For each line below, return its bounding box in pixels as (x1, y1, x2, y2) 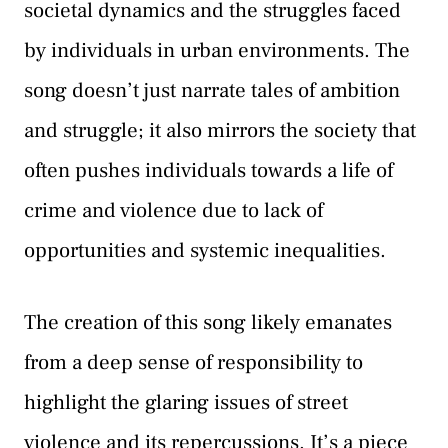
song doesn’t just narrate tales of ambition (24, 77, 400, 105)
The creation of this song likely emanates (24, 308, 392, 336)
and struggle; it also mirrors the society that (24, 117, 416, 145)
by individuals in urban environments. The (24, 37, 410, 65)
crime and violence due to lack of (24, 197, 323, 225)
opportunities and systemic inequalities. (24, 237, 386, 265)
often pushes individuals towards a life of (24, 157, 393, 185)
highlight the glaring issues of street (24, 388, 348, 416)
